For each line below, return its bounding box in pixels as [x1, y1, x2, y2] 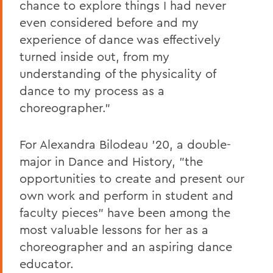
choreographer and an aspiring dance [19, 238, 232, 254]
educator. [19, 255, 74, 271]
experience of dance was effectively [19, 31, 221, 47]
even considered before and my [19, 14, 199, 30]
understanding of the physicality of [19, 65, 216, 81]
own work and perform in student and [19, 187, 233, 203]
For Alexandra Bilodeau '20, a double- [19, 136, 231, 152]
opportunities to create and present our [19, 170, 244, 186]
